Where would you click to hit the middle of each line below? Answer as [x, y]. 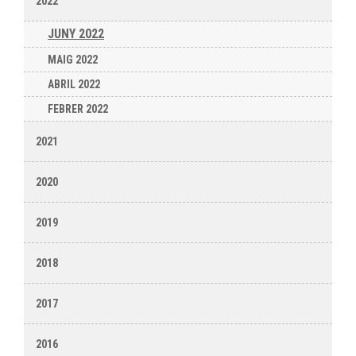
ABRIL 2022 [74, 84]
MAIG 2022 [73, 60]
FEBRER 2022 [78, 109]
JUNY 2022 [76, 34]
